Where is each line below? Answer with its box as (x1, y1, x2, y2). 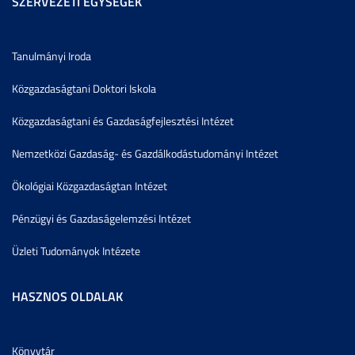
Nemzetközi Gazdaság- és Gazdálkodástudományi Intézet (12, 145, 278, 161)
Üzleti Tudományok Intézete (12, 242, 140, 258)
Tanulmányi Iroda (12, 48, 91, 63)
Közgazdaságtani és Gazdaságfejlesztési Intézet (12, 113, 234, 128)
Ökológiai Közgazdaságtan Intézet (12, 177, 167, 193)
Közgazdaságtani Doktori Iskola (12, 80, 156, 96)
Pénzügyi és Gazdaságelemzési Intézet (12, 210, 191, 226)
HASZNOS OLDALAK (12, 286, 123, 305)
